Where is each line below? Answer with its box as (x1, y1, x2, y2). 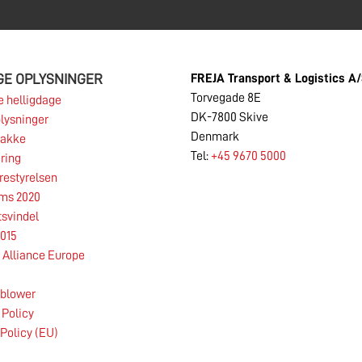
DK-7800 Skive (191, 111, 268, 124)
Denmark (191, 130, 239, 143)
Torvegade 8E (191, 91, 261, 104)
